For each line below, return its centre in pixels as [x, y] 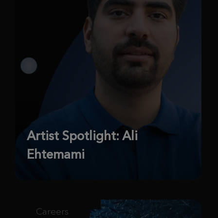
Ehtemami [56, 154]
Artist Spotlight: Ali [82, 136]
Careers [53, 211]
